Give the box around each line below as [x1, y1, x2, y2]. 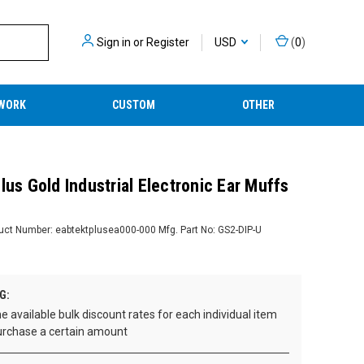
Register [146, 35, 189, 49]
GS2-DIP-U [217, 223, 262, 236]
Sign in [97, 35, 131, 49]
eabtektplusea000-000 [54, 223, 156, 236]
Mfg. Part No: [158, 223, 215, 236]
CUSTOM [112, 98, 156, 111]
